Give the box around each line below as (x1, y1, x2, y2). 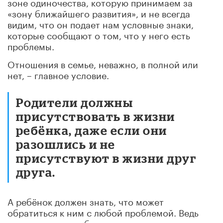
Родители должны (16, 95, 133, 109)
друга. (16, 165, 56, 179)
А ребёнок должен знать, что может (7, 193, 164, 208)
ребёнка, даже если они (16, 123, 167, 137)
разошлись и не (16, 137, 115, 151)
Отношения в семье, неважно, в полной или (7, 56, 198, 70)
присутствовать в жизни (16, 109, 175, 123)
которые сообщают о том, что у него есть (7, 27, 190, 41)
